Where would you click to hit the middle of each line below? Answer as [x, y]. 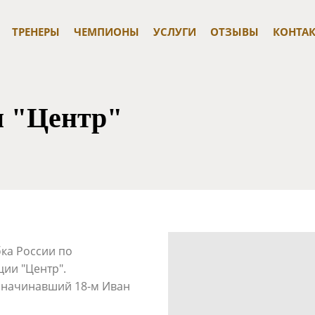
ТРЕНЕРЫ [36, 32]
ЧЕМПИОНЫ [106, 32]
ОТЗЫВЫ [234, 32]
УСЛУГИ [174, 32]
